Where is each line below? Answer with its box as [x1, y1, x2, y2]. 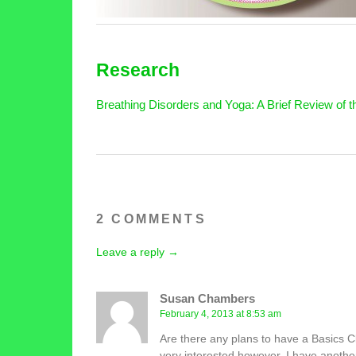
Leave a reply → [96, 246, 179, 258]
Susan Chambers [160, 292, 255, 305]
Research [96, 60, 180, 80]
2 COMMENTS [96, 212, 207, 226]
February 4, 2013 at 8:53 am [160, 309, 281, 319]
